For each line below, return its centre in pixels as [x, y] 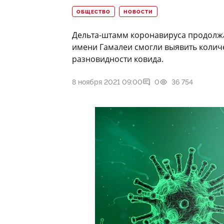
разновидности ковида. [118, 59]
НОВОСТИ [138, 12]
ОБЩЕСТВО [93, 12]
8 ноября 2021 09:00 [107, 82]
